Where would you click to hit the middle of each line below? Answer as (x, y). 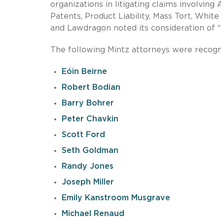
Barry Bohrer (88, 103)
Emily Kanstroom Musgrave (116, 198)
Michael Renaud (93, 213)
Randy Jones (87, 166)
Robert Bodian (91, 87)
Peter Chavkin (90, 119)
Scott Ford (83, 134)
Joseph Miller (88, 182)
